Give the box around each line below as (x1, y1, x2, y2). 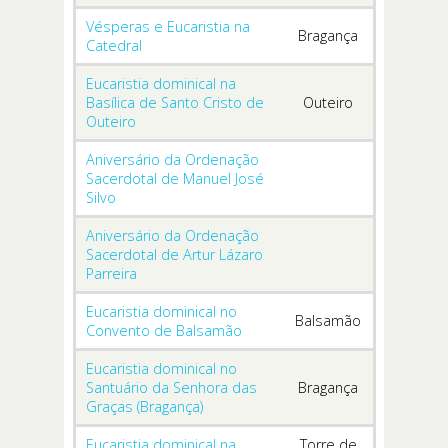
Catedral (86, 36, 142, 56)
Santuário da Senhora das (86, 378, 257, 398)
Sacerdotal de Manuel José (86, 169, 264, 189)
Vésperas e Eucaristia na (86, 17, 250, 37)
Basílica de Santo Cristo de (86, 93, 264, 113)
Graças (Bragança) (86, 397, 203, 417)
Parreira (86, 264, 137, 284)
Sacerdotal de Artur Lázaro (86, 245, 263, 265)
